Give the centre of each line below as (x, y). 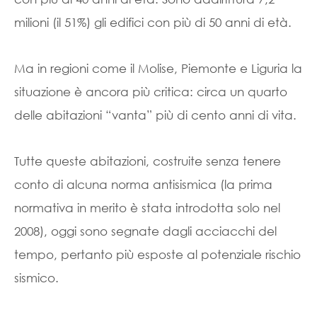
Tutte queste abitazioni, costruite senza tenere (148, 161)
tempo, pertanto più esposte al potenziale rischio (157, 254)
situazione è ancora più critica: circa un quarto (151, 92)
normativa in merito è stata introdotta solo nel (147, 208)
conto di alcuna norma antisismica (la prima (143, 184)
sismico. (36, 278)
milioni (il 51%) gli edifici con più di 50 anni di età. (153, 22)
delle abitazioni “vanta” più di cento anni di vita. (155, 115)
